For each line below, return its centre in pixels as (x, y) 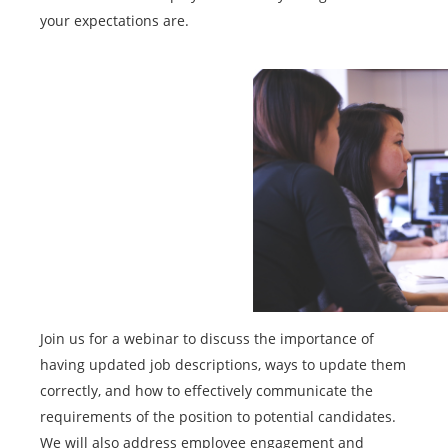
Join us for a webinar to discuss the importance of (207, 339)
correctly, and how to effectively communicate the (206, 391)
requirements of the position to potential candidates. (218, 417)
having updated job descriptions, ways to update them (223, 365)
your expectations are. (114, 20)
